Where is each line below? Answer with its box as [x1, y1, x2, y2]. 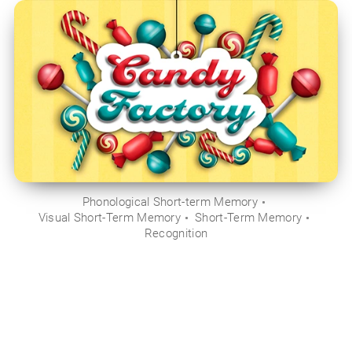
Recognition [144, 225, 208, 240]
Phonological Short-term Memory [82, 194, 258, 209]
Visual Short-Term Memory [38, 210, 181, 225]
